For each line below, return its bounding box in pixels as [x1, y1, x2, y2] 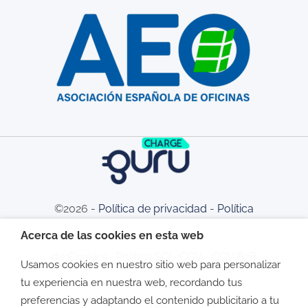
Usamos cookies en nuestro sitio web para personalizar [21, 258, 280, 270]
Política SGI [115, 250, 172, 263]
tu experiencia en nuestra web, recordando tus [21, 276, 242, 288]
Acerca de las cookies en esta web [21, 229, 203, 242]
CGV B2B [211, 250, 257, 263]
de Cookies [51, 250, 108, 263]
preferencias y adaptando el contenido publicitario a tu [21, 294, 279, 306]
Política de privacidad [98, 201, 207, 215]
